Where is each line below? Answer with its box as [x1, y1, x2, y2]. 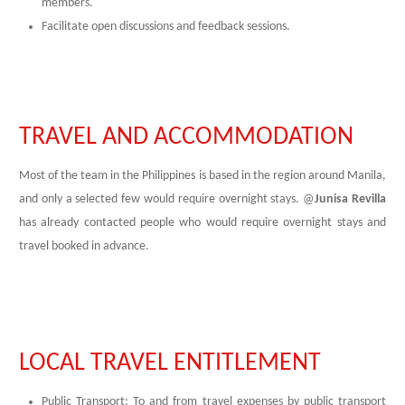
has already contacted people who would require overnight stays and [19, 216, 386, 230]
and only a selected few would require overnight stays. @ [19, 193, 316, 206]
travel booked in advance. [19, 240, 149, 253]
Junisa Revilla [315, 193, 387, 206]
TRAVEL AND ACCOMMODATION [19, 125, 353, 150]
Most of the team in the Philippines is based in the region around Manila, [19, 169, 386, 183]
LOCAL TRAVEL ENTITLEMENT [19, 351, 321, 376]
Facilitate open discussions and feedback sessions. [42, 20, 290, 33]
